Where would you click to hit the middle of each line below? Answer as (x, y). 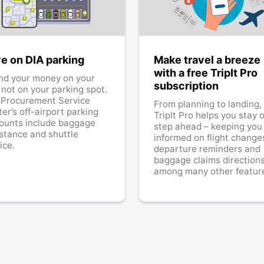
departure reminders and (207, 148)
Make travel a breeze (207, 60)
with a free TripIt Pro (206, 72)
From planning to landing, (208, 104)
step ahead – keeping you (208, 126)
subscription (186, 85)
